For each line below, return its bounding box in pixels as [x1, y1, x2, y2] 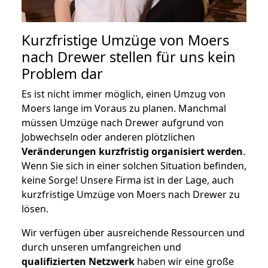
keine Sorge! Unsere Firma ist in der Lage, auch [22, 173, 234, 187]
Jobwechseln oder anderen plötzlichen [22, 130, 195, 144]
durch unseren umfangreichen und [22, 240, 181, 254]
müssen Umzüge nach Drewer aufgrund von [22, 115, 224, 129]
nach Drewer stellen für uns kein [22, 47, 236, 66]
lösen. [22, 202, 48, 215]
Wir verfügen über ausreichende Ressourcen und [22, 226, 245, 239]
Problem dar [22, 63, 103, 83]
